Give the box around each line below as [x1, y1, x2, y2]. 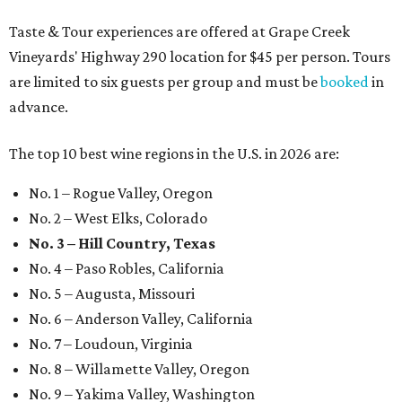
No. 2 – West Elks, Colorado [29, 209, 207, 228]
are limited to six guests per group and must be [9, 73, 320, 92]
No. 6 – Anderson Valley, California [29, 310, 253, 328]
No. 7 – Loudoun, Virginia [29, 335, 193, 354]
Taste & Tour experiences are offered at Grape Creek [9, 22, 350, 41]
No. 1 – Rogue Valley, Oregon [29, 184, 213, 203]
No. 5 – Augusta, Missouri [29, 284, 195, 303]
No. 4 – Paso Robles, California [29, 259, 224, 278]
